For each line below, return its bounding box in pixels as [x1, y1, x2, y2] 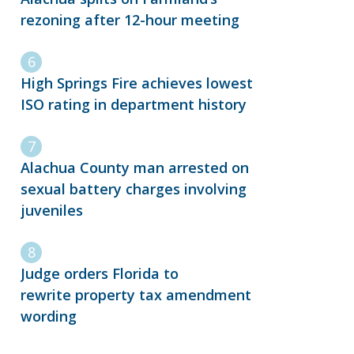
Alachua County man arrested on [21, 158, 249, 178]
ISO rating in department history [21, 95, 250, 115]
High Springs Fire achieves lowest [21, 73, 253, 93]
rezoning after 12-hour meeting [21, 10, 239, 30]
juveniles [21, 201, 83, 220]
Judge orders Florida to [21, 264, 179, 284]
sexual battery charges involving [21, 179, 247, 199]
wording [21, 307, 85, 326]
